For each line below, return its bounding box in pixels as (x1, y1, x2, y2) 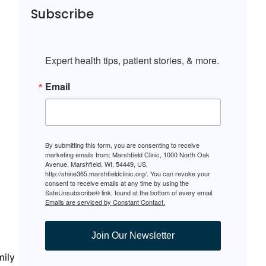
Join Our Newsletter (91, 230, 175, 241)
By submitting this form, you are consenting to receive (45, 140, 199, 150)
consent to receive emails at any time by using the (45, 178, 189, 188)
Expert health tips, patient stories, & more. (45, 53, 219, 68)
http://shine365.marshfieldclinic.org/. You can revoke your (45, 169, 210, 179)
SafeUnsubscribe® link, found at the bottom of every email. (45, 188, 214, 198)
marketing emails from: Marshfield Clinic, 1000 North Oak (45, 150, 210, 160)
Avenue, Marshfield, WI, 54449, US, (45, 159, 148, 169)
